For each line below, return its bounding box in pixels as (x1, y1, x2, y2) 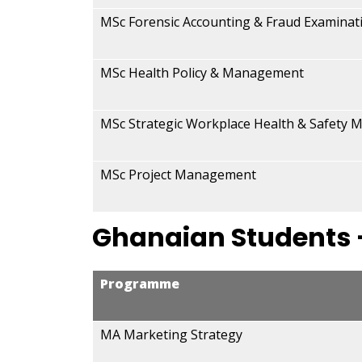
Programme (100, 275, 179, 293)
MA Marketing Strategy (100, 326, 242, 343)
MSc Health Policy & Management (100, 64, 304, 82)
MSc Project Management (100, 166, 256, 183)
